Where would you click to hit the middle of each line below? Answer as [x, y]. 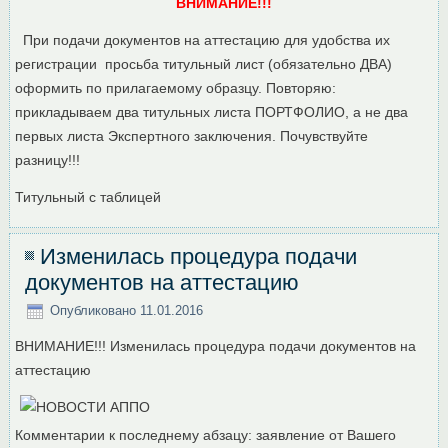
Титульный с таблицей [88, 197]
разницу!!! [48, 160]
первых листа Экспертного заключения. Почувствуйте [192, 136]
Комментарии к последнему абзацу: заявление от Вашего [206, 435]
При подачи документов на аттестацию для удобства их [203, 40]
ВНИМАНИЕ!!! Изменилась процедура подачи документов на [216, 346]
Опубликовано [93, 310]
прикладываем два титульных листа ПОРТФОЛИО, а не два [212, 112]
